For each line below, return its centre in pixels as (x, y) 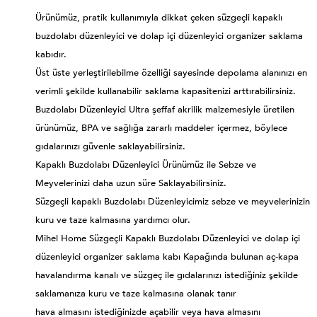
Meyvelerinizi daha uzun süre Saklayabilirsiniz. (131, 183)
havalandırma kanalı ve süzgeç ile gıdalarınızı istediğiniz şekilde (167, 275)
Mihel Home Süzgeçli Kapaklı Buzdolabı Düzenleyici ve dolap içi (168, 238)
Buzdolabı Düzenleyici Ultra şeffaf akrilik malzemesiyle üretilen (165, 109)
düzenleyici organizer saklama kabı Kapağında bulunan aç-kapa (167, 257)
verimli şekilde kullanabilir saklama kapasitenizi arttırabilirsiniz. (166, 91)
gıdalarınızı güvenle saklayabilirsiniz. (110, 146)
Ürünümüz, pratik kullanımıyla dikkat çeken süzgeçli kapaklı (159, 17)
